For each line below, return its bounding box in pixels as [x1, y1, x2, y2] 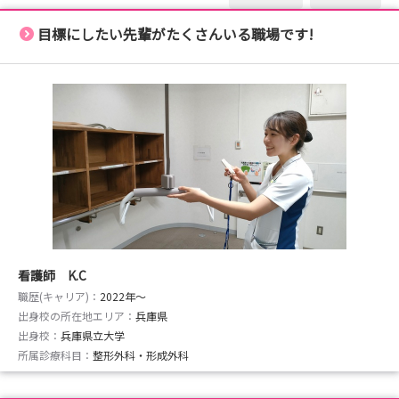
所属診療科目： [18, 347, 93, 362]
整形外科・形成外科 [93, 347, 189, 362]
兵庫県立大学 [61, 328, 125, 343]
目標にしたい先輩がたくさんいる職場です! [37, 23, 313, 45]
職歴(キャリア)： [18, 289, 100, 304]
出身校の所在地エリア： [18, 308, 135, 323]
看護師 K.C [18, 266, 86, 284]
